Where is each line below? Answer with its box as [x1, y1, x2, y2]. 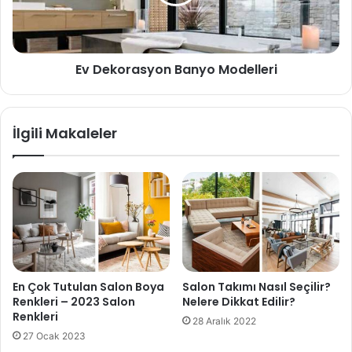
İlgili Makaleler [13, 123, 117, 143]
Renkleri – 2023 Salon [13, 294, 135, 310]
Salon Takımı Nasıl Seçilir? [182, 279, 331, 295]
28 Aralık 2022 [192, 315, 256, 328]
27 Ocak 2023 [23, 330, 86, 343]
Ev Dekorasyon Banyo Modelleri [75, 60, 277, 79]
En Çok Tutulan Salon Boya [13, 279, 164, 295]
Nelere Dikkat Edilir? [182, 294, 295, 310]
